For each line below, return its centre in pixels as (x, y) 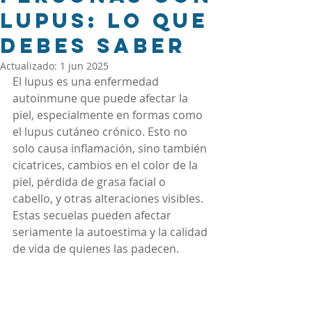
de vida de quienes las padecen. (96, 249)
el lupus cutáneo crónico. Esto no (101, 132)
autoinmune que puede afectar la (102, 98)
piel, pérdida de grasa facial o (91, 182)
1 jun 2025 (84, 66)
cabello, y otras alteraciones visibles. (109, 198)
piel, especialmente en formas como (109, 115)
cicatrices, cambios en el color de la (107, 165)
